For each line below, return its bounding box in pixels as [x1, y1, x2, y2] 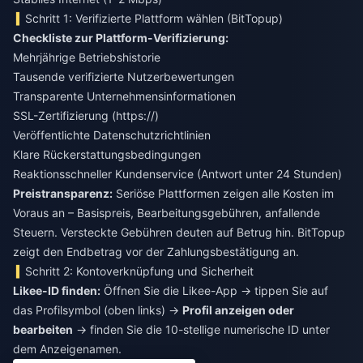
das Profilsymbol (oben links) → [13, 302, 182, 317]
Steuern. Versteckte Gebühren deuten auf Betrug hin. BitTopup [13, 224, 345, 239]
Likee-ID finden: [13, 283, 100, 297]
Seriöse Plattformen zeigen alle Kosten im [113, 186, 334, 200]
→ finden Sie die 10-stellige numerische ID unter [73, 322, 330, 336]
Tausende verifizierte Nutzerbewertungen [13, 69, 234, 83]
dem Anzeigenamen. [13, 341, 122, 356]
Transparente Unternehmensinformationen [13, 88, 236, 103]
